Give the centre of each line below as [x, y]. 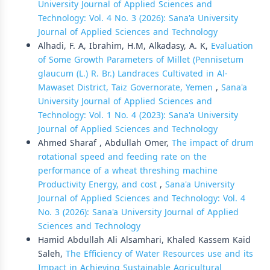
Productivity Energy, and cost [99, 185]
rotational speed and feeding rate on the [122, 157]
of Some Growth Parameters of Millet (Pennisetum [141, 60]
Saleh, [52, 254]
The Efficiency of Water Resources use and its [159, 254]
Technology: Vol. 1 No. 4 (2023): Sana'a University [138, 115]
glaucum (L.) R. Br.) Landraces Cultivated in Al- [133, 74]
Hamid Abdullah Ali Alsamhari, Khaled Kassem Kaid [144, 240]
